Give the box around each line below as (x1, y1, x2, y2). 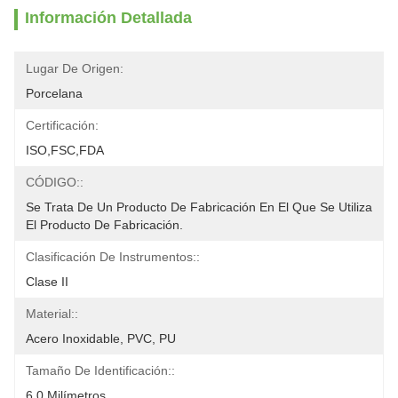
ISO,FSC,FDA (26, 143, 104, 157)
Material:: (26, 306, 78, 321)
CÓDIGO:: (26, 175, 84, 189)
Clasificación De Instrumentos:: (26, 250, 200, 264)
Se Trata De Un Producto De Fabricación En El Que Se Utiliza (26, 200, 372, 214)
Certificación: (26, 118, 99, 132)
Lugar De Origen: (26, 61, 123, 76)
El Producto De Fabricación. (26, 218, 183, 232)
